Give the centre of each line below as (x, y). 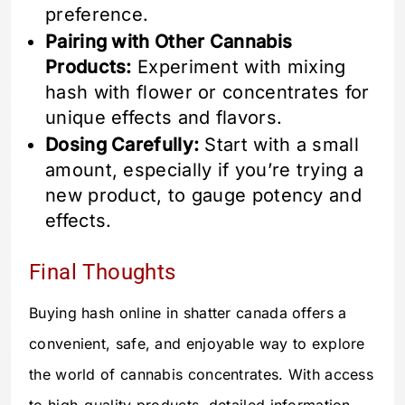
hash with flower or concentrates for (207, 92)
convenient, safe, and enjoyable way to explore (197, 344)
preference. (97, 14)
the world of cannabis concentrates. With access (202, 375)
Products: (89, 66)
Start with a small (279, 144)
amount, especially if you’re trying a (205, 170)
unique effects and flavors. (164, 117)
